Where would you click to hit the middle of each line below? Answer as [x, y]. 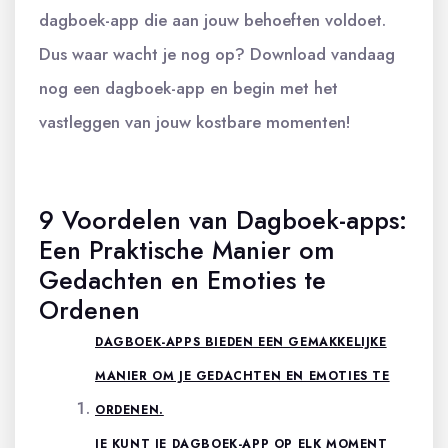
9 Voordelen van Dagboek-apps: [223, 219]
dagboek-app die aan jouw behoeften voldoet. [212, 19]
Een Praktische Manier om [187, 249]
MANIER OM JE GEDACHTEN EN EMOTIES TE [242, 375]
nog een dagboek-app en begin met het [188, 87]
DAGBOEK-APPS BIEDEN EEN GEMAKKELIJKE [241, 341]
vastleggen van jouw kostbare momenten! [195, 121]
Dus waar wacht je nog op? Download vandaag [217, 53]
